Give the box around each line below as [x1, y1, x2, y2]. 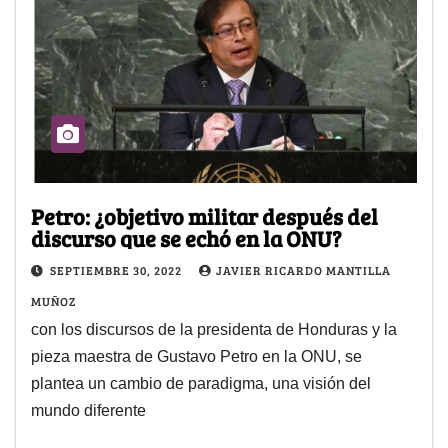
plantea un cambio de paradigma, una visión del [31, 375, 371, 393]
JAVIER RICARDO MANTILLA [216, 262, 391, 279]
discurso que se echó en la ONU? [31, 223, 342, 254]
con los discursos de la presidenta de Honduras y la [31, 321, 397, 339]
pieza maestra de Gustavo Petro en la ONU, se [31, 348, 362, 366]
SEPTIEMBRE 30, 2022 [50, 262, 185, 279]
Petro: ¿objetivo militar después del [31, 201, 378, 232]
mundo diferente [31, 402, 146, 420]
